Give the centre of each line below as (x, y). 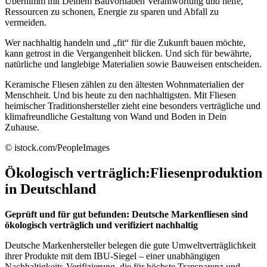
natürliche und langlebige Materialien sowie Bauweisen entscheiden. (133, 64)
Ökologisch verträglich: (77, 173)
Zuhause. (22, 127)
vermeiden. (26, 22)
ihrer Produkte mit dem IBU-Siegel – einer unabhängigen (112, 256)
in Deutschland (50, 189)
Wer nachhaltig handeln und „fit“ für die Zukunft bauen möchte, (125, 42)
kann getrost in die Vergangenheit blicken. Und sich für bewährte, (128, 53)
